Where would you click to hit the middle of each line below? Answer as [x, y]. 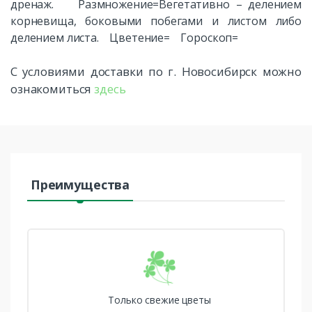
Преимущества [80, 185]
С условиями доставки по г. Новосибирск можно [156, 72]
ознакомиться [53, 89]
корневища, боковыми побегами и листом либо [156, 21]
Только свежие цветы [159, 300]
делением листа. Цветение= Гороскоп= [125, 38]
